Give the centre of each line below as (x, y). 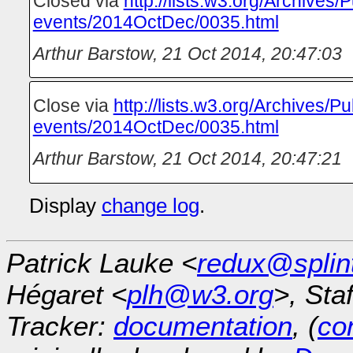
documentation (203, 326)
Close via (73, 106)
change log (150, 206)
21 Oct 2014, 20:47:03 (252, 53)
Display (65, 206)
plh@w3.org (200, 295)
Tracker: (60, 326)
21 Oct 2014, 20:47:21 (252, 158)
